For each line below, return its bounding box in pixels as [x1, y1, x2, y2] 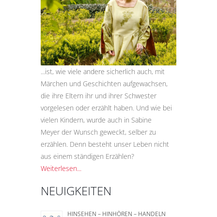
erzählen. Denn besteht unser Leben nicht [41, 139, 169, 149]
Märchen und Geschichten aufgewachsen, [41, 79, 168, 89]
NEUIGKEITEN [41, 183, 111, 199]
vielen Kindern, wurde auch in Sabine [41, 115, 152, 125]
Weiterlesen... [41, 164, 81, 173]
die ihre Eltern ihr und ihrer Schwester [41, 91, 156, 101]
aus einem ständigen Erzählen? [41, 152, 134, 161]
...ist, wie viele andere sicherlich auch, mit [41, 67, 165, 77]
